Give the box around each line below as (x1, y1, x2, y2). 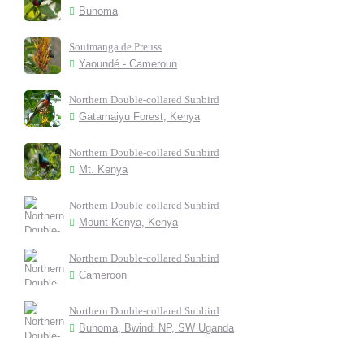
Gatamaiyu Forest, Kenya (79, 110, 200, 123)
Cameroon (79, 269, 127, 282)
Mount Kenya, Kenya (79, 216, 178, 229)
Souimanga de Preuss (69, 41, 162, 54)
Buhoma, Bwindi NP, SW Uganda (79, 322, 234, 335)
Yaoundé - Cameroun (79, 58, 177, 71)
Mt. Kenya (79, 163, 128, 176)
